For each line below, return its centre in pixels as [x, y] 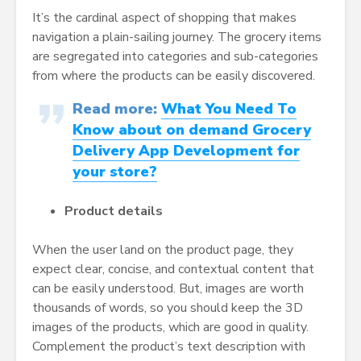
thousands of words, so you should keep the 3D [168, 307]
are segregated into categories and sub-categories [175, 56]
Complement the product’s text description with [169, 346]
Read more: [117, 108]
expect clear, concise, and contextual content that [173, 269]
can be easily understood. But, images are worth [168, 288]
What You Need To [229, 108]
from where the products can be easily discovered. [174, 75]
